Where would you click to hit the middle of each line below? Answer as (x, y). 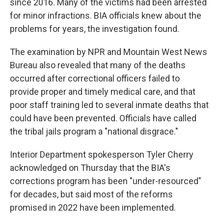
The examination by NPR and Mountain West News (109, 52)
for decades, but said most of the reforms (91, 194)
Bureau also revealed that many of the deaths (98, 65)
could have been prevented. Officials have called (103, 118)
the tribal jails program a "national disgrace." (94, 131)
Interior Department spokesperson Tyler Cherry (102, 154)
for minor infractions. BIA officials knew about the (106, 15)
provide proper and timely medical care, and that (103, 91)
